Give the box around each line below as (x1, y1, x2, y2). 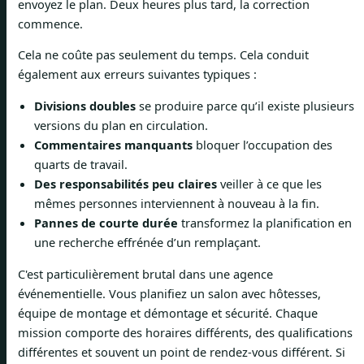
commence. (18, 15, 83, 32)
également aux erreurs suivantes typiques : (18, 66, 257, 83)
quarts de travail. (34, 155, 128, 172)
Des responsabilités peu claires (34, 175, 217, 192)
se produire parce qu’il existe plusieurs (136, 97, 354, 114)
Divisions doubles (34, 97, 136, 114)
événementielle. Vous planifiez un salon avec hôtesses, (18, 284, 321, 301)
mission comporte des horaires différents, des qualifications (18, 323, 353, 340)
